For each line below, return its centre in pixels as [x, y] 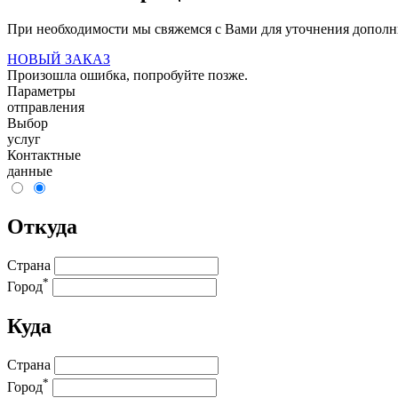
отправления [46, 107]
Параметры [41, 92]
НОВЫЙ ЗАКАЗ [59, 60]
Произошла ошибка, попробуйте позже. [127, 76]
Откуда [42, 227]
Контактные [44, 155]
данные [30, 171]
